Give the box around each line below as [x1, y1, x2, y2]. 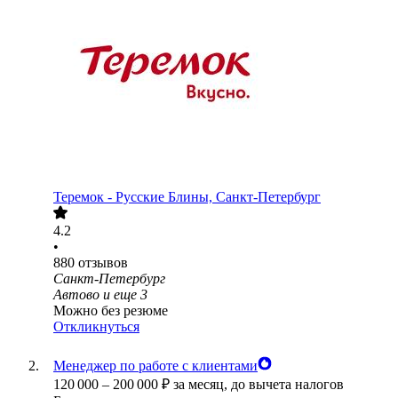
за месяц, [173, 377, 231, 393]
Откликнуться [53, 319, 139, 335]
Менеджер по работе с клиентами [53, 358, 258, 374]
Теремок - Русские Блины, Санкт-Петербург [53, 189, 321, 205]
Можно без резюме [53, 303, 168, 319]
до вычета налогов [231, 377, 344, 393]
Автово [53, 287, 99, 303]
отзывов [78, 255, 128, 271]
